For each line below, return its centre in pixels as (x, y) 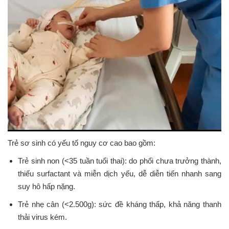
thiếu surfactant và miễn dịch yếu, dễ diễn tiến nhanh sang (120, 173)
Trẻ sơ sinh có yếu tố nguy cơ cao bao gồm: (82, 143)
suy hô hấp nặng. (47, 186)
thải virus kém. (42, 217)
